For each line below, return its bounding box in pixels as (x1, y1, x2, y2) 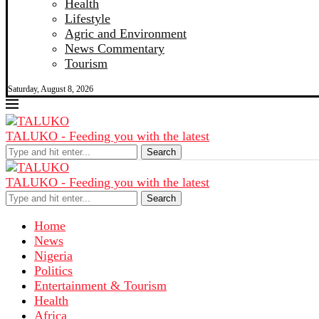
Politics (34, 263, 73, 278)
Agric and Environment (65, 26, 187, 41)
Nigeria (34, 249, 73, 263)
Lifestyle (65, 11, 110, 26)
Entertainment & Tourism (34, 278, 167, 293)
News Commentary (65, 41, 164, 56)
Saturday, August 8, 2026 (8, 84, 93, 94)
